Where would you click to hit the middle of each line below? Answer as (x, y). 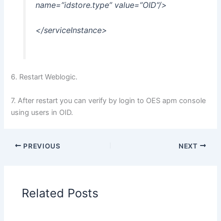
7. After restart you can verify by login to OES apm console (109, 100)
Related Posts (60, 193)
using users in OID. (42, 112)
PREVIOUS (41, 146)
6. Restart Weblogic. (44, 77)
